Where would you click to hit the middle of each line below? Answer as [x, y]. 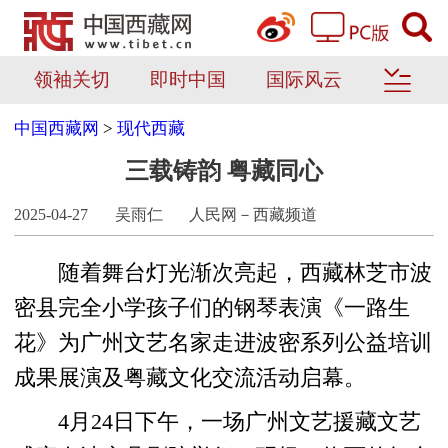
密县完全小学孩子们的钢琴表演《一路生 [212, 307]
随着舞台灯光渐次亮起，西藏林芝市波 [223, 272]
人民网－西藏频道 [253, 214]
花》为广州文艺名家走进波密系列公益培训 [223, 342]
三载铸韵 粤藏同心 [224, 171]
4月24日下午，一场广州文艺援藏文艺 [218, 421]
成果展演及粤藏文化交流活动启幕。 [190, 377]
